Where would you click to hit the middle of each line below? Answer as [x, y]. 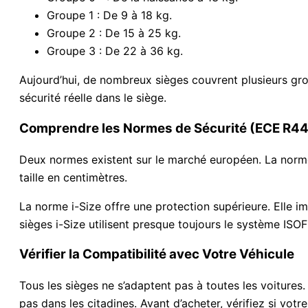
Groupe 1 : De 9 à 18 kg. [109, 15]
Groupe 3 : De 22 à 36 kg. [115, 51]
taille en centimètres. [73, 177]
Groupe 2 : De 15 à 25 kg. [114, 33]
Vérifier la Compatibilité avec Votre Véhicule [157, 254]
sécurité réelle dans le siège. [93, 98]
